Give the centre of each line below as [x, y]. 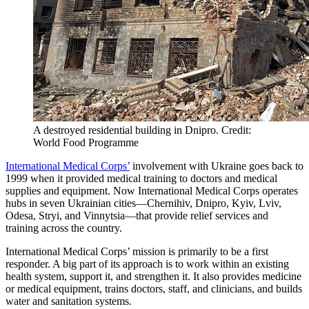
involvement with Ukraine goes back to [217, 166]
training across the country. [64, 228]
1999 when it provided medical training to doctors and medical [141, 178]
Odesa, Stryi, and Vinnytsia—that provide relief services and [137, 215]
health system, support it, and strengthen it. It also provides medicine [153, 276]
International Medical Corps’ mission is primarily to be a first [137, 251]
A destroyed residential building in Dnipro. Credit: [142, 130]
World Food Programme [86, 142]
